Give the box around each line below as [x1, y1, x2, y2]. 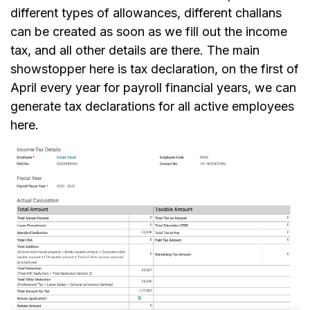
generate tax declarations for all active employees [10, 99, 294, 114]
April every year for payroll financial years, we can [10, 80, 296, 95]
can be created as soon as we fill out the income [10, 24, 287, 39]
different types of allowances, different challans [10, 6, 282, 21]
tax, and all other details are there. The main [10, 43, 259, 58]
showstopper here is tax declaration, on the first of [10, 62, 299, 77]
